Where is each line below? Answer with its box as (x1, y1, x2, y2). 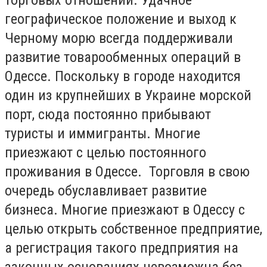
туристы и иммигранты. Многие (5, 125, 200, 142)
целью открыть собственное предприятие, (5, 220, 262, 237)
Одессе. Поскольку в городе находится (5, 67, 241, 85)
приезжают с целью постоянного (5, 144, 206, 161)
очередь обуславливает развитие (5, 182, 207, 199)
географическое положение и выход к (5, 10, 237, 27)
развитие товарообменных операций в (5, 48, 241, 66)
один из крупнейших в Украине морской (5, 86, 252, 104)
